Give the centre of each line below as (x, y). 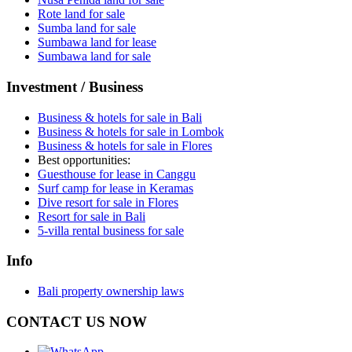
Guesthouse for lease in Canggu (117, 174)
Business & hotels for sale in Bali (120, 117)
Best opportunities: (84, 159)
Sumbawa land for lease (97, 42)
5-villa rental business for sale (111, 230)
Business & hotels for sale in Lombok (131, 131)
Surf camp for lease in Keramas (115, 188)
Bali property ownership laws (111, 291)
